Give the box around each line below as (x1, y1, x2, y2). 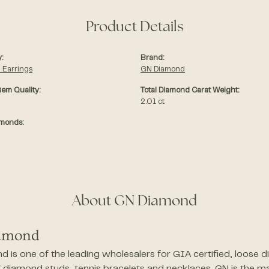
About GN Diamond (72, 195, 197, 210)
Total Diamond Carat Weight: (141, 87, 239, 95)
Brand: (141, 55, 164, 62)
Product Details (85, 20, 184, 35)
